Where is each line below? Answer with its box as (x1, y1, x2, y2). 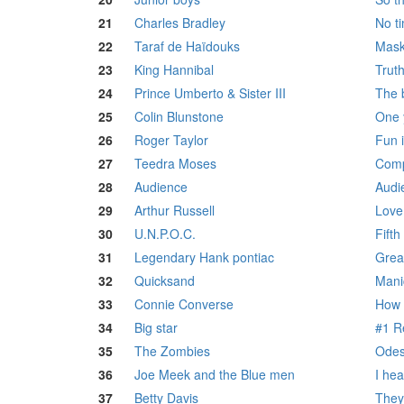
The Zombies (134, 342, 210, 361)
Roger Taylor (134, 131, 208, 150)
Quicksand (134, 271, 195, 290)
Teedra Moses (134, 154, 216, 173)
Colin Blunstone (134, 107, 224, 126)
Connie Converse (134, 295, 234, 314)
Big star (134, 318, 178, 337)
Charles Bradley (134, 14, 225, 32)
